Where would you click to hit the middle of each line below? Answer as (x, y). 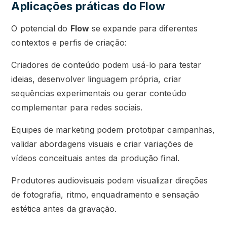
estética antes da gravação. (64, 209)
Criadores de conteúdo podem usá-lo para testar (106, 65)
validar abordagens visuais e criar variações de (102, 144)
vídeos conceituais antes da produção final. (95, 158)
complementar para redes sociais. (77, 108)
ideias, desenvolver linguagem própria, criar (96, 79)
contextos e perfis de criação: (69, 43)
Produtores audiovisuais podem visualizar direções (110, 181)
